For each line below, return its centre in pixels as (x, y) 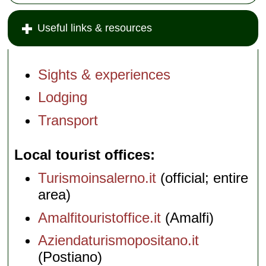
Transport (68, 121)
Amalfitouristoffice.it (100, 217)
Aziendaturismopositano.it (119, 240)
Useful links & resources (95, 28)
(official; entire (202, 178)
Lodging (63, 97)
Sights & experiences (104, 74)
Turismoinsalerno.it (97, 178)
